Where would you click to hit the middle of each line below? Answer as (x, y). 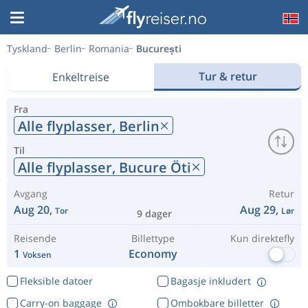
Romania (109, 48)
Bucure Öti (155, 167)
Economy (153, 254)
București (159, 48)
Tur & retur (228, 76)
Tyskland (27, 48)
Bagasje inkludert (210, 281)
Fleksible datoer (56, 281)
